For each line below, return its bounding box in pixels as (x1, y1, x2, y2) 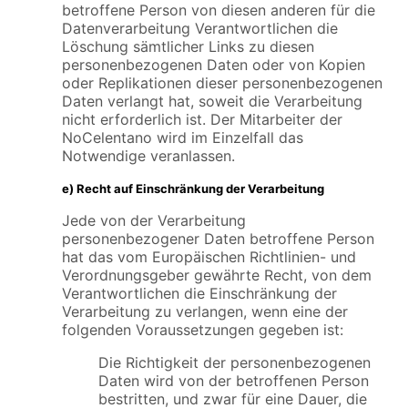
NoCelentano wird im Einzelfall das (62, 128, 303, 148)
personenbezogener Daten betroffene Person (62, 229, 374, 248)
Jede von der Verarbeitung (62, 211, 246, 229)
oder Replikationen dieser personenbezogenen (62, 74, 382, 93)
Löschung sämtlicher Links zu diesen (62, 37, 314, 56)
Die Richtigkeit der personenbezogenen (98, 353, 371, 372)
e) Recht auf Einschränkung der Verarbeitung (62, 180, 324, 196)
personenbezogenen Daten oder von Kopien (62, 56, 365, 75)
